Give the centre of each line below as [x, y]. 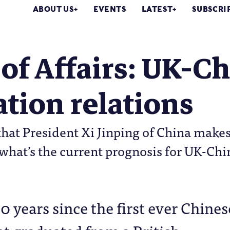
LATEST [157, 9]
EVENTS [110, 9]
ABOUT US [54, 9]
